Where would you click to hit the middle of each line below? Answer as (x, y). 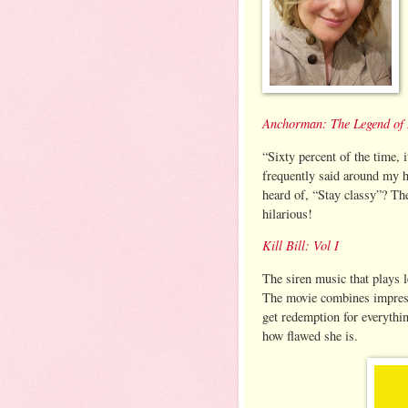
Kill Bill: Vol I (301, 245)
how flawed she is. (312, 335)
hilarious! (290, 213)
